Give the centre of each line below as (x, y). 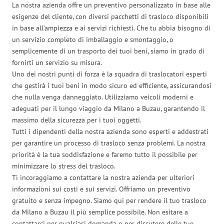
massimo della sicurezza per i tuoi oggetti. (77, 120)
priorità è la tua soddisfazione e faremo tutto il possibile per (105, 154)
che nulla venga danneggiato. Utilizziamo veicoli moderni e (103, 97)
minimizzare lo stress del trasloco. (64, 166)
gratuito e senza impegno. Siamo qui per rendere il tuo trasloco (109, 200)
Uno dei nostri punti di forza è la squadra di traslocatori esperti (109, 74)
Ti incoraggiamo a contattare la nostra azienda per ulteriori (103, 177)
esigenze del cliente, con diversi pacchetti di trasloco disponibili (110, 16)
